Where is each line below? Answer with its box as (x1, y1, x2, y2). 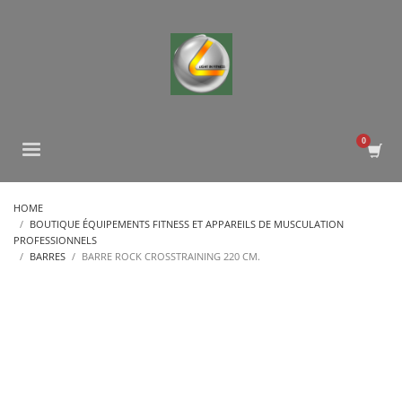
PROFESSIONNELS (13, 233, 97, 247)
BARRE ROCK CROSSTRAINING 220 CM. (82, 249, 260, 263)
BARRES (30, 249, 66, 263)
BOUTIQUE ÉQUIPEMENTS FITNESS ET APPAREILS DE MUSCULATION (30, 217, 344, 231)
